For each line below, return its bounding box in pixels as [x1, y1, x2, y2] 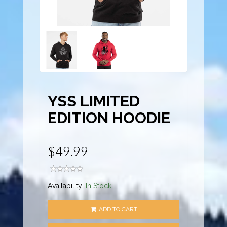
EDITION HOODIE [48, 109, 171, 127]
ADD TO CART [97, 206, 138, 213]
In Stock [86, 182, 112, 191]
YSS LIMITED [48, 92, 140, 110]
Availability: [48, 182, 86, 191]
